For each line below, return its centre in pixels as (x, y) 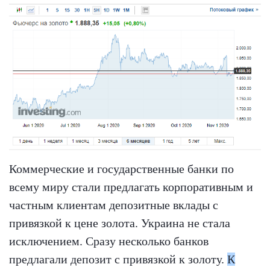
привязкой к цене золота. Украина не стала (120, 223)
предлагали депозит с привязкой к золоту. (118, 259)
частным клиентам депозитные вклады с (114, 205)
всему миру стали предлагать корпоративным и (131, 187)
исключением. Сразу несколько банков (109, 241)
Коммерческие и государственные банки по (121, 169)
